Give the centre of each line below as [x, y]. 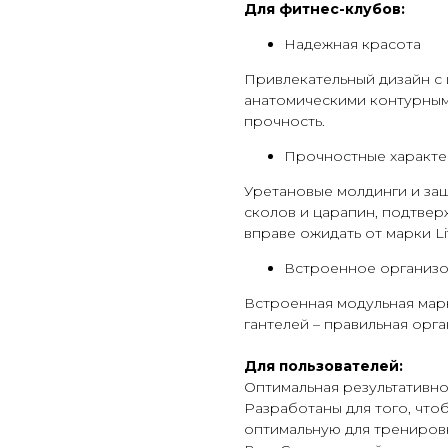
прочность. [284, 121]
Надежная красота [352, 44]
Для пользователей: [323, 366]
